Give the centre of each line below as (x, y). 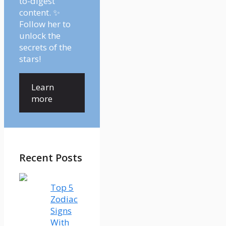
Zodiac (64, 199)
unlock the (40, 35)
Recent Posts (51, 158)
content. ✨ (40, 12)
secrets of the (45, 47)
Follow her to (45, 24)
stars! (30, 59)
